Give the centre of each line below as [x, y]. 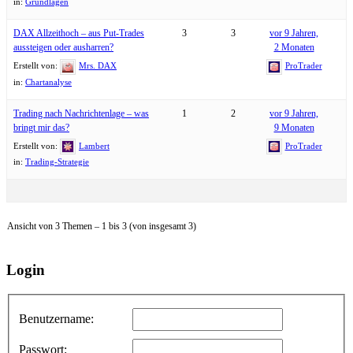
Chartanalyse [48, 82]
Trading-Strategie [57, 162]
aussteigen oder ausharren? [63, 48]
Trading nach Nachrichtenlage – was [81, 113]
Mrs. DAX [98, 66]
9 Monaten [294, 127]
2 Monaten [294, 48]
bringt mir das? [41, 127]
